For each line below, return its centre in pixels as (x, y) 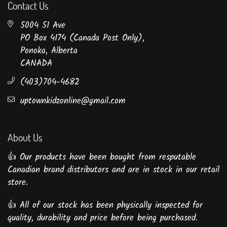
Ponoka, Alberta (49, 51)
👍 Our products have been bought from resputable (102, 157)
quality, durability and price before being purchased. (106, 218)
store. (18, 182)
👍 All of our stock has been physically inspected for (105, 205)
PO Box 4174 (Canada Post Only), (82, 38)
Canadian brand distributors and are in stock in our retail (113, 170)
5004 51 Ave (43, 25)
